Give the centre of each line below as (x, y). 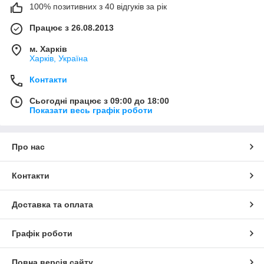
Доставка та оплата (52, 204)
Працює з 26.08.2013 (72, 27)
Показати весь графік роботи (91, 110)
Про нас (28, 146)
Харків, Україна (59, 58)
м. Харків (48, 49)
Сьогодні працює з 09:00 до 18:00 (99, 100)
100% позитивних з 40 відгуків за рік (98, 6)
